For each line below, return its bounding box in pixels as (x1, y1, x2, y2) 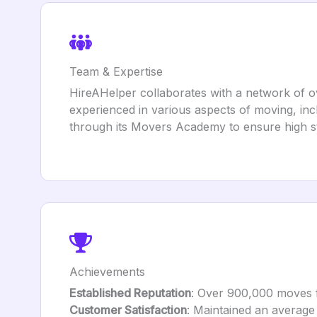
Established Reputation (69, 286, 191, 300)
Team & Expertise (69, 64, 163, 79)
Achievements (69, 265, 145, 279)
